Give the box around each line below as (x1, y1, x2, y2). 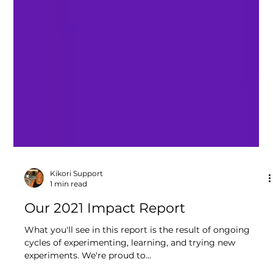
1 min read (50, 233, 88, 242)
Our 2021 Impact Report (24, 253, 186, 270)
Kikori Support (50, 222, 104, 232)
